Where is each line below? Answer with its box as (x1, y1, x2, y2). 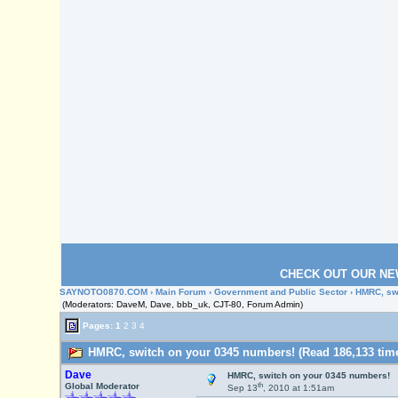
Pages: (79, 320, 115, 330)
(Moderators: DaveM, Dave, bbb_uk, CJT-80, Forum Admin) (62, 299, 304, 309)
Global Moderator (64, 381, 139, 391)
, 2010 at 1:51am (262, 383, 334, 394)
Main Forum (155, 287, 207, 297)
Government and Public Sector (214, 287, 348, 297)
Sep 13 (227, 383, 258, 394)
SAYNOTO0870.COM (60, 287, 148, 297)
